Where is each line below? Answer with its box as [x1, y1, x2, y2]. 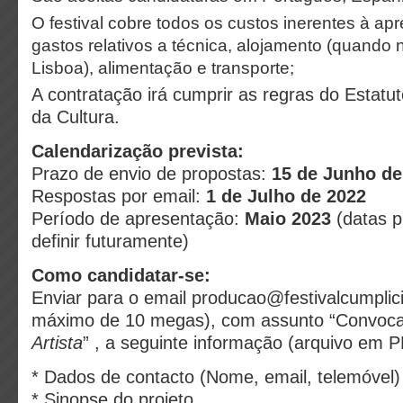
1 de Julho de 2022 [206, 186, 366, 206]
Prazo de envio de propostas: [31, 164, 272, 184]
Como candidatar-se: [31, 265, 210, 285]
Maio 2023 [245, 209, 331, 228]
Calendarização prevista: [31, 141, 244, 161]
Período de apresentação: [31, 209, 245, 228]
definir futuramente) [31, 231, 189, 251]
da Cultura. [31, 107, 120, 127]
